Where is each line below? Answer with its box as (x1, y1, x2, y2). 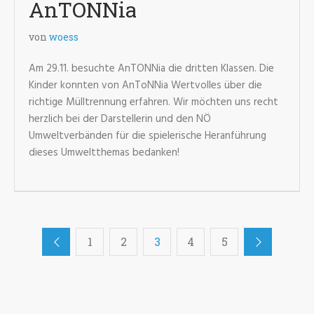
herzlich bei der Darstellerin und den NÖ (29, 111, 211, 128)
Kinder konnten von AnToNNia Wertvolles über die (29, 77, 262, 94)
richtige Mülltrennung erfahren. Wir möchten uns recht (29, 94, 278, 111)
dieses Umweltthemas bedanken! (29, 144, 185, 161)
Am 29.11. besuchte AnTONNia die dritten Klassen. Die (29, 60, 274, 77)
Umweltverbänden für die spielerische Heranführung (29, 128, 266, 144)
